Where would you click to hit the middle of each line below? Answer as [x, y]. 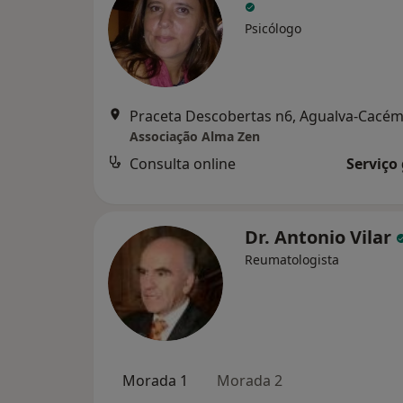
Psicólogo [273, 28]
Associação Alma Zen [195, 136]
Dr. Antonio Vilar [320, 237]
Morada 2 [250, 381]
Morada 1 [155, 381]
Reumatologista [292, 260]
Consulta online [183, 164]
